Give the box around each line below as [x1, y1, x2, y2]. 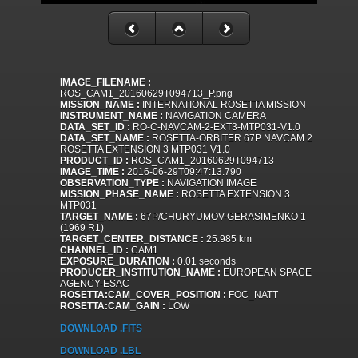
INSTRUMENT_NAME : [60, 110, 163, 122]
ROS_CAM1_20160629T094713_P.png [60, 88, 233, 100]
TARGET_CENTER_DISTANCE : [60, 233, 204, 245]
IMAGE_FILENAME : [60, 77, 151, 89]
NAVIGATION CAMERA [163, 110, 266, 122]
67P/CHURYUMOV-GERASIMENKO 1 [138, 211, 306, 223]
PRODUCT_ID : [60, 155, 129, 167]
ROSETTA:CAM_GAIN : [60, 300, 165, 312]
